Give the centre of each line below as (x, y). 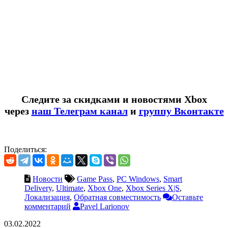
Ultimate (70, 188)
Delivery (38, 188)
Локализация (47, 197)
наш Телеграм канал (79, 111)
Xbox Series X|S (153, 188)
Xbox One (105, 188)
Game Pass (95, 179)
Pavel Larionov (105, 206)
